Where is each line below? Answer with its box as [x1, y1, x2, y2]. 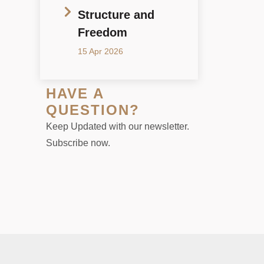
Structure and [78, 8, 154, 21]
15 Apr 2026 [78, 46, 123, 56]
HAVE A [46, 85, 104, 101]
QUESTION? [46, 101, 140, 118]
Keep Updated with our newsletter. [46, 121, 189, 131]
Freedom [78, 25, 127, 39]
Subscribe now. [46, 137, 110, 148]
